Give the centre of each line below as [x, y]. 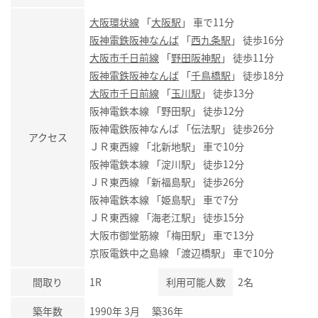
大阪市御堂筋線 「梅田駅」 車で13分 [172, 235]
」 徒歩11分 [247, 57]
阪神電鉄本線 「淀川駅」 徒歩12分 [167, 164]
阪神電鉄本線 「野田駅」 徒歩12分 [167, 110]
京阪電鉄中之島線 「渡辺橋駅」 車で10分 [182, 252]
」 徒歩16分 [257, 39]
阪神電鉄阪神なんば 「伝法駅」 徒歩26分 [182, 128]
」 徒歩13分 [227, 93]
